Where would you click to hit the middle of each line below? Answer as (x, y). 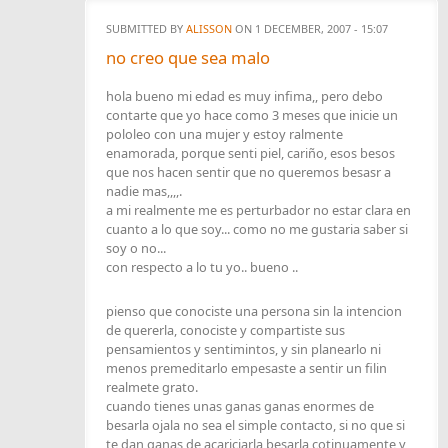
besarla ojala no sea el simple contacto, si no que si (255, 425)
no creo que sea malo (188, 58)
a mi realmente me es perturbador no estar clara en (258, 210)
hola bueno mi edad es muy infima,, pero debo (244, 96)
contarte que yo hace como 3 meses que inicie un (252, 115)
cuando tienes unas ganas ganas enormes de (240, 406)
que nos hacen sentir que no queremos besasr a (248, 172)
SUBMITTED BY (146, 29)
